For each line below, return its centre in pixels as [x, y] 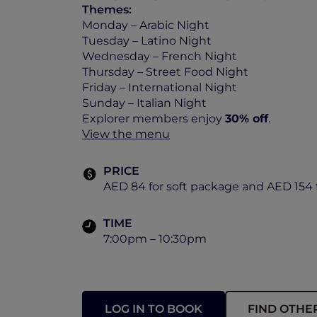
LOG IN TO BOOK [154, 309]
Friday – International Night [160, 87]
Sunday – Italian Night [144, 103]
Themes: [108, 10]
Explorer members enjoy [154, 119]
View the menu [126, 134]
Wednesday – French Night [160, 56]
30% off [247, 119]
